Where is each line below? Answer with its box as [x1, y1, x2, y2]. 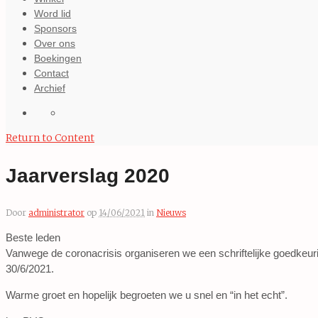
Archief [34, 82, 65, 94]
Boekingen [34, 53, 82, 64]
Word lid [34, 8, 71, 19]
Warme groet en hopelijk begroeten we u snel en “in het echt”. [6, 289, 287, 301]
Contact [34, 67, 69, 79]
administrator [28, 207, 84, 218]
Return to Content [6, 131, 94, 144]
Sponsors [34, 23, 77, 34]
